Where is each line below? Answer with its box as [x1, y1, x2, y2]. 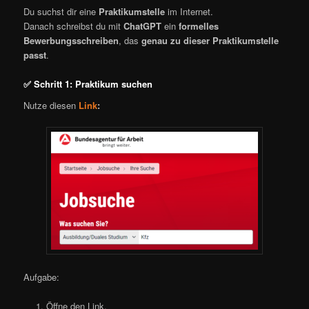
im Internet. [165, 4, 214, 18]
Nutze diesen [23, 99, 79, 112]
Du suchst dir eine [23, 4, 99, 18]
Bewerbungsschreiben [23, 33, 119, 47]
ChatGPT [123, 19, 162, 32]
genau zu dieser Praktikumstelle [141, 33, 279, 47]
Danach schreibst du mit [23, 19, 124, 32]
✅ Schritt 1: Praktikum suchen [23, 77, 153, 90]
